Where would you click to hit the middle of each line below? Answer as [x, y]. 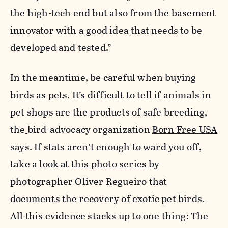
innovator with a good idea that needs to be [106, 30]
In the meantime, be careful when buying [103, 77]
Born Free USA [185, 129]
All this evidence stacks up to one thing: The [109, 216]
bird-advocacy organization [90, 129]
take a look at [40, 164]
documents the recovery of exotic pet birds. [108, 198]
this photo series [109, 164]
